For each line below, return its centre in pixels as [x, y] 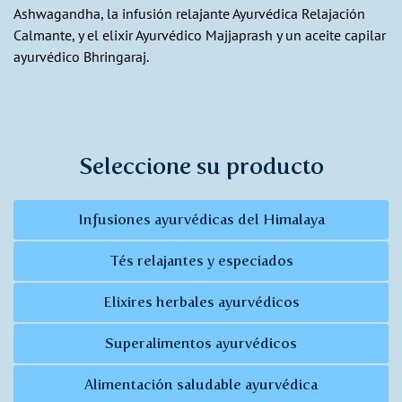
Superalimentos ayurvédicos [201, 343]
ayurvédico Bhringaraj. [81, 56]
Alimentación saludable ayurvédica [201, 384]
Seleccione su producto [201, 166]
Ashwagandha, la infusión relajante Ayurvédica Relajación [189, 13]
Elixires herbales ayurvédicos [201, 301]
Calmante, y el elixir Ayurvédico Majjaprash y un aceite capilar [200, 35]
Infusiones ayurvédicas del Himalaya [201, 219]
